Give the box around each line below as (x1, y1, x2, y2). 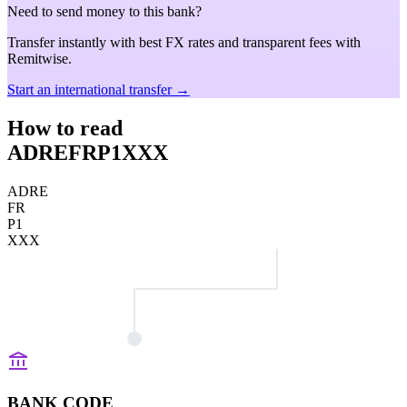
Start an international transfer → (7, 82, 190, 97)
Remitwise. (7, 51, 72, 66)
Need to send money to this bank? (7, 4, 202, 19)
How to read (7, 115, 123, 140)
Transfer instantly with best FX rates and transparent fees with (7, 35, 361, 50)
